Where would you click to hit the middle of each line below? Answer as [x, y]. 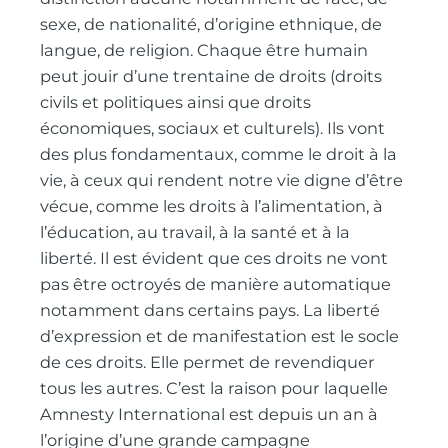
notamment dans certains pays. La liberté [210, 310]
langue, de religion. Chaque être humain [204, 50]
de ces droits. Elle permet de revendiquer [208, 362]
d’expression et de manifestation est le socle [220, 336]
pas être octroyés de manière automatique [216, 284]
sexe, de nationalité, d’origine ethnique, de [211, 24]
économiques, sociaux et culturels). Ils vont [213, 128]
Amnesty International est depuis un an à [209, 414]
